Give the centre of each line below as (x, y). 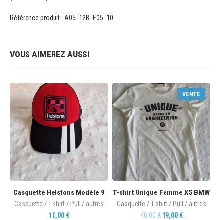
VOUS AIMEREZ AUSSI (50, 54)
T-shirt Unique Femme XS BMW (161, 192)
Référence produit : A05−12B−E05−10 (62, 17)
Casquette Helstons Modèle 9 (59, 192)
